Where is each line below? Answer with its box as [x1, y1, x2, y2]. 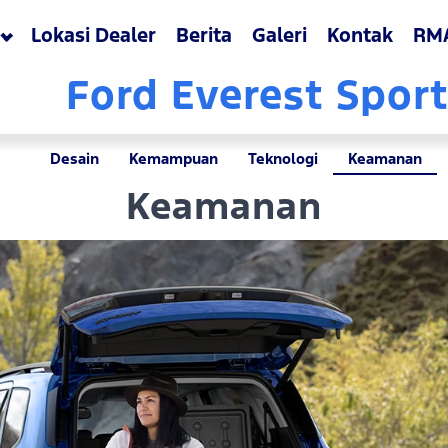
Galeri [252, 23, 308, 48]
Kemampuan [129, 149, 218, 168]
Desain [50, 149, 99, 168]
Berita [176, 23, 233, 48]
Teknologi [248, 149, 318, 168]
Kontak [327, 23, 394, 48]
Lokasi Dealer [31, 23, 157, 48]
